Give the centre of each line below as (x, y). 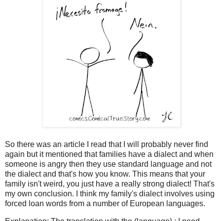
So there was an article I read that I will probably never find (107, 145)
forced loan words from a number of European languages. (106, 204)
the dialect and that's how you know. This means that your (105, 174)
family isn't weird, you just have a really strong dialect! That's (110, 184)
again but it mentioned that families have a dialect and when (109, 154)
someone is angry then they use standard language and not (108, 164)
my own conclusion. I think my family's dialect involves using (110, 194)
